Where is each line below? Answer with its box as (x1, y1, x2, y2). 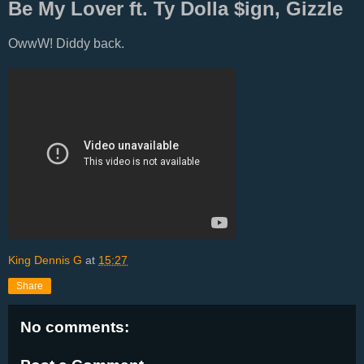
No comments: (20, 318, 129, 336)
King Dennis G (8, 253, 82, 266)
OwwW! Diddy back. (8, 36, 124, 50)
